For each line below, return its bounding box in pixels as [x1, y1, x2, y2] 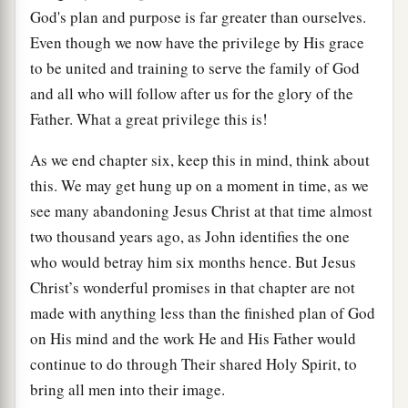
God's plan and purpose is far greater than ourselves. [30, 5, 366, 27]
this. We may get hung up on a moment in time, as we [30, 174, 369, 196]
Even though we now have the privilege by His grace [30, 31, 364, 53]
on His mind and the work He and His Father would [30, 327, 356, 349]
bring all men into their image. [30, 378, 225, 400]
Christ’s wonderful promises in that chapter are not [30, 276, 355, 298]
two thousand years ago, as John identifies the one [30, 225, 350, 247]
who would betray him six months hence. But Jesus [30, 250, 356, 272]
